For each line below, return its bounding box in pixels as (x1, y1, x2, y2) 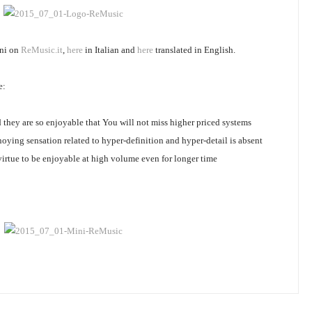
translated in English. (153, 45, 235, 55)
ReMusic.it (21, 45, 63, 55)
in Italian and (83, 45, 137, 55)
